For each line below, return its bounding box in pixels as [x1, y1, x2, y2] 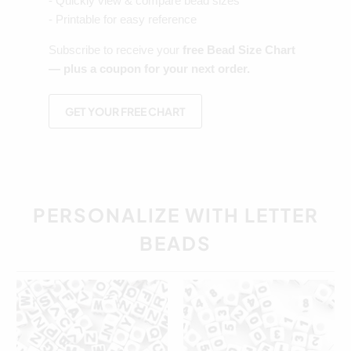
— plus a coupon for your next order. [48, 61, 250, 75]
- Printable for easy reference [48, 12, 197, 26]
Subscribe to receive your [48, 42, 183, 56]
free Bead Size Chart [182, 42, 295, 56]
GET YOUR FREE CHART [64, 103, 186, 118]
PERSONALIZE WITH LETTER [32, 203, 319, 227]
